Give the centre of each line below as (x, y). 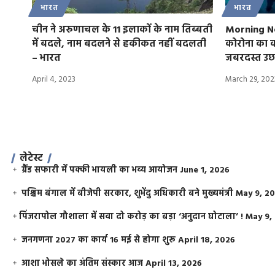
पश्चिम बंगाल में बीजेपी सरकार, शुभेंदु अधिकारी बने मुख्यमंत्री (128, 193)
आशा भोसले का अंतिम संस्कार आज (83, 263)
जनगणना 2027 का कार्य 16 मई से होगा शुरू (99, 240)
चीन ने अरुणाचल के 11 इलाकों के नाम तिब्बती (122, 30)
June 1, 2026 (205, 170)
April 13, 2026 (174, 263)
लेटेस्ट (31, 158)
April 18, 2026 (207, 240)
